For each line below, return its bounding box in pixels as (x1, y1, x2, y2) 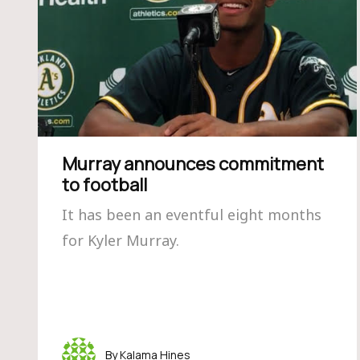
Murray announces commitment (62, 152, 324, 176)
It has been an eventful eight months (62, 205, 321, 224)
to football (62, 173, 147, 197)
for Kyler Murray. (62, 231, 179, 250)
